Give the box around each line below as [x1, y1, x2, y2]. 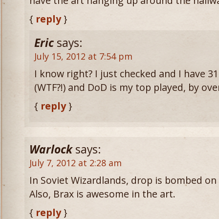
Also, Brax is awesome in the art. [29, 187, 175, 200]
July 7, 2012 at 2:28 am [29, 157, 122, 169]
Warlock [29, 142, 72, 157]
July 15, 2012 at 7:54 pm [34, 50, 132, 62]
